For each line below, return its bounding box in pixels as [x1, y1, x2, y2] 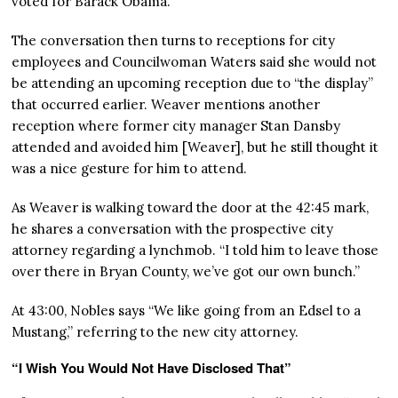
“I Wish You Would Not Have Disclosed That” [12, 358, 292, 378]
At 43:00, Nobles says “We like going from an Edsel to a [12, 302, 362, 320]
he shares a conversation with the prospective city [12, 220, 334, 238]
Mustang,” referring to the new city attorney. [12, 323, 299, 341]
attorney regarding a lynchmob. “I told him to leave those [12, 242, 379, 259]
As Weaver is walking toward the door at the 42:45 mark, [12, 199, 370, 217]
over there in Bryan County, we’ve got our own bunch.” [12, 263, 361, 281]
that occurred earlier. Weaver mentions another [12, 96, 321, 114]
